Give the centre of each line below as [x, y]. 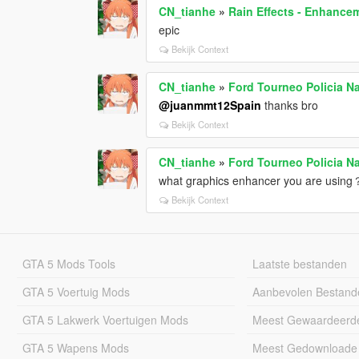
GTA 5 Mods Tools [69, 263]
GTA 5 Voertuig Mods [76, 291]
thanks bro [290, 105]
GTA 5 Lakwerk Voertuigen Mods [105, 319]
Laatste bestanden [300, 263]
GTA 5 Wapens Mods [75, 347]
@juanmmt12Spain [210, 105]
